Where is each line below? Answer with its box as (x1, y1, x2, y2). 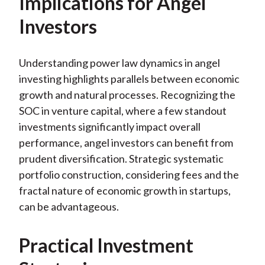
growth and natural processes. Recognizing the (18, 88, 235, 102)
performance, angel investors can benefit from (18, 136, 233, 150)
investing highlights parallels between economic (18, 72, 240, 86)
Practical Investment (18, 234, 193, 257)
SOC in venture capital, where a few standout (18, 104, 227, 118)
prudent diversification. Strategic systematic (18, 152, 224, 166)
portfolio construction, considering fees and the (18, 168, 239, 182)
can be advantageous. (18, 200, 119, 214)
